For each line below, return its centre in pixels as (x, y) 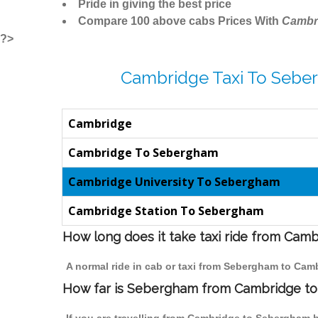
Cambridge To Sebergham (143, 153)
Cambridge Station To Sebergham (166, 211)
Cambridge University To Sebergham (174, 182)
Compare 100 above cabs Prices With (180, 21)
